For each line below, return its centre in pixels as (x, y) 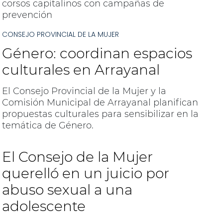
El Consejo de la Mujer (77, 157)
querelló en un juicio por (85, 173)
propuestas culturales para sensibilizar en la (100, 114)
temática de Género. (48, 125)
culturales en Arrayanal (81, 70)
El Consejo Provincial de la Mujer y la (84, 91)
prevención (27, 15)
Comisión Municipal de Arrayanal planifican (100, 103)
